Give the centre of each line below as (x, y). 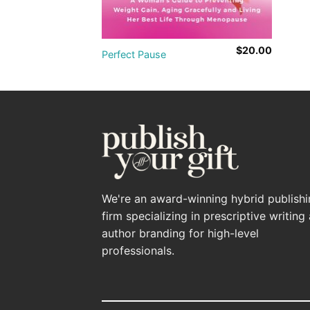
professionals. (138, 250)
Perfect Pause (134, 55)
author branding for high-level (180, 233)
